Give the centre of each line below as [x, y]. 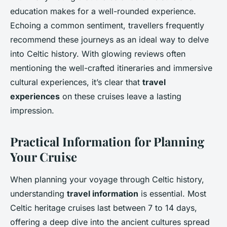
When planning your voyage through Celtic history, [107, 180]
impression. [32, 111]
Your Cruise [44, 157]
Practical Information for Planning [107, 142]
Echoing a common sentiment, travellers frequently [107, 26]
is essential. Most [172, 194]
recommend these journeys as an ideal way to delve [109, 40]
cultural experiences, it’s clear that [76, 82]
